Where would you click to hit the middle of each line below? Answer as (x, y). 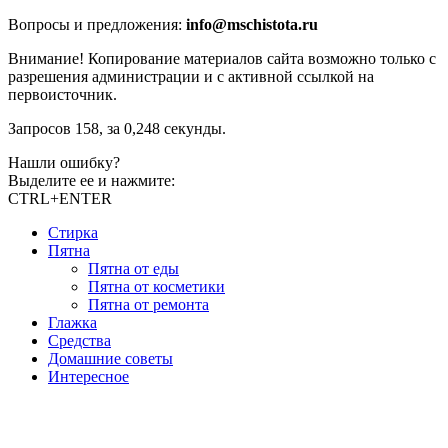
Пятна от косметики (156, 287)
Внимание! (46, 59)
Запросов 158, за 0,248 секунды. (117, 129)
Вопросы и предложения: (97, 25)
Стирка (73, 233)
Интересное (88, 377)
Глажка (72, 323)
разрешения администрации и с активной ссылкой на (191, 77)
